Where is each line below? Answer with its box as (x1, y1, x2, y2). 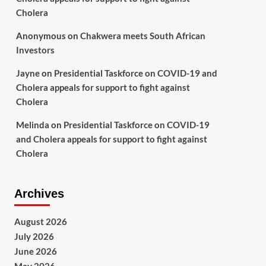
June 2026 (14, 246, 57, 257)
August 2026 (14, 216, 67, 227)
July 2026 (14, 231, 54, 242)
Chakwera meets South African (80, 30, 205, 42)
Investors (15, 45, 55, 56)
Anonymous (15, 30, 66, 42)
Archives (14, 187, 64, 201)
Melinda (15, 119, 49, 131)
